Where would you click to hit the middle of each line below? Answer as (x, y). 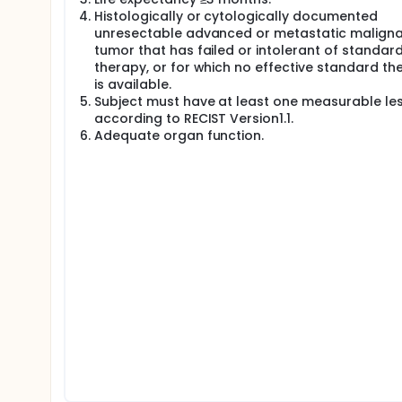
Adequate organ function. (179, 135)
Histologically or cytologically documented (236, 16)
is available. (133, 84)
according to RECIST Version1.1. (194, 118)
